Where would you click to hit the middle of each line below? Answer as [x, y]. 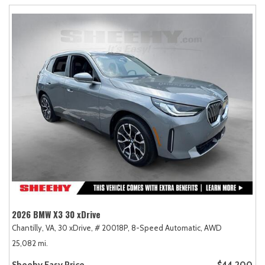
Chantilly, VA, [34, 227]
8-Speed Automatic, [167, 227]
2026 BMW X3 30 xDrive [56, 214]
